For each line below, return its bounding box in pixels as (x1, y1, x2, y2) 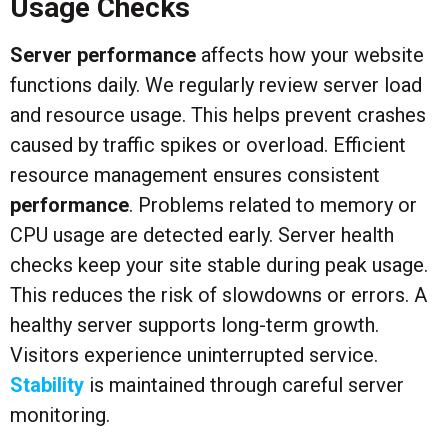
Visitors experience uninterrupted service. (10, 343, 378, 368)
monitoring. (10, 403, 110, 428)
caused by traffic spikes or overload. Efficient (10, 133, 406, 158)
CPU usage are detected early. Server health (10, 223, 394, 248)
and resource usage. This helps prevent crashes (10, 103, 426, 128)
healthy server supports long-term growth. (10, 313, 379, 338)
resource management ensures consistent (10, 163, 380, 188)
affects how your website (196, 43, 424, 68)
